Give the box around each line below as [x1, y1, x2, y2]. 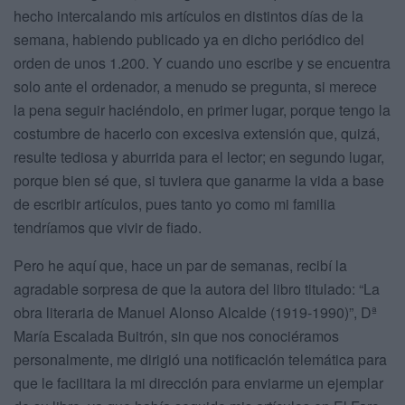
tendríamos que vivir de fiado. [14, 217, 202, 239]
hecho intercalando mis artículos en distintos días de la [14, 5, 363, 27]
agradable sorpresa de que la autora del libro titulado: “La [14, 278, 380, 300]
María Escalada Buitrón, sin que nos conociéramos [14, 325, 339, 347]
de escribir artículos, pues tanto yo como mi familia [14, 193, 335, 215]
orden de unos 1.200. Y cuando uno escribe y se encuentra [14, 52, 391, 74]
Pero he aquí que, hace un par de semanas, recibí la [14, 255, 347, 277]
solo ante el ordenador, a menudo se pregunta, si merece [14, 76, 377, 98]
